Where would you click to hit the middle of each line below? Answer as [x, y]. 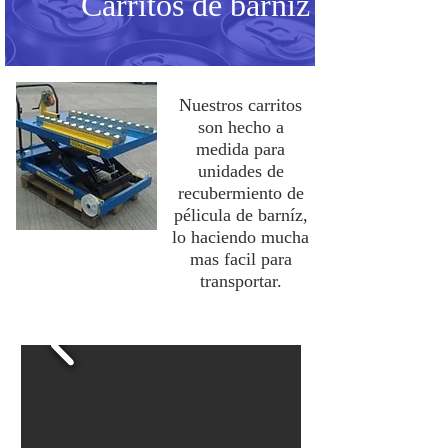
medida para [240, 149]
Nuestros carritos [240, 105]
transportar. [240, 281]
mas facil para [240, 259]
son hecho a [240, 127]
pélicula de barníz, [240, 215]
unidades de [240, 171]
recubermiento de [240, 193]
